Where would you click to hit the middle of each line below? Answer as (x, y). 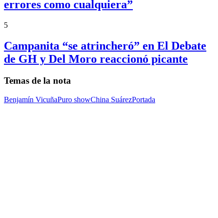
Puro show (74, 99)
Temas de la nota (37, 80)
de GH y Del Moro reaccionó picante (96, 59)
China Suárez (111, 99)
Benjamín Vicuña (31, 99)
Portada (144, 99)
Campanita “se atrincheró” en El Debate (105, 45)
